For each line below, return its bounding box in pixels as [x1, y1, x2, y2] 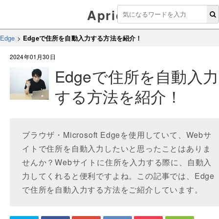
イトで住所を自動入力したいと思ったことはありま [22, 143, 211, 154]
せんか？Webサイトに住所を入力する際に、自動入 [22, 156, 212, 168]
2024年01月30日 [10, 52, 56, 61]
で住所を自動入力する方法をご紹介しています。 [22, 184, 203, 195]
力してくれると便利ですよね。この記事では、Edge [22, 170, 215, 181]
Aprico [87, 6, 132, 24]
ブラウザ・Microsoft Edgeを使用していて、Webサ [22, 129, 212, 140]
